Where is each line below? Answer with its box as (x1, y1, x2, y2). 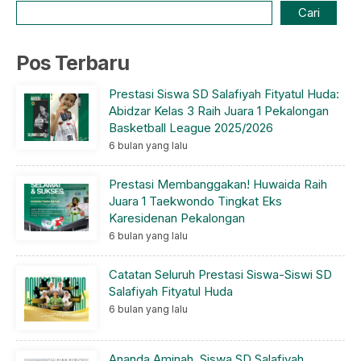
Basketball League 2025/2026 (109, 119, 273, 135)
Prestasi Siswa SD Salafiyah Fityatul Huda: (109, 85, 339, 102)
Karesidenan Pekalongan (109, 210, 245, 226)
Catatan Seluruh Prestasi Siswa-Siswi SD (109, 266, 332, 282)
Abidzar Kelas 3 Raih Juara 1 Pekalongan (109, 102, 329, 118)
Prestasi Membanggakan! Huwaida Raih (109, 176, 327, 192)
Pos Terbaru (16, 50, 129, 75)
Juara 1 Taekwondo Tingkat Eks (109, 193, 282, 209)
